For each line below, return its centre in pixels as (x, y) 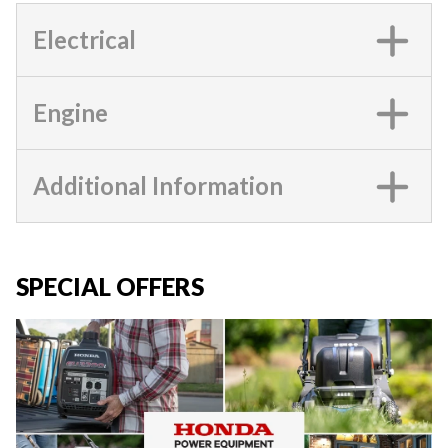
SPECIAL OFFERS (110, 286)
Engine (70, 112)
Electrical (84, 39)
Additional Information (158, 185)
